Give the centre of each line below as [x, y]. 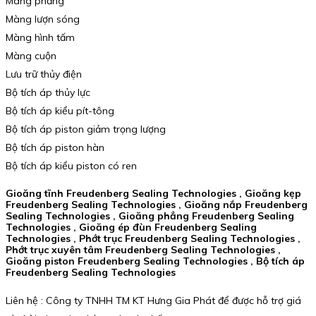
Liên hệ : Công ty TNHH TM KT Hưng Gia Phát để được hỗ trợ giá [153, 300]
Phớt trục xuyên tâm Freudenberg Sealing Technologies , [143, 250]
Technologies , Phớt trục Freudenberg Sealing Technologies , [153, 239]
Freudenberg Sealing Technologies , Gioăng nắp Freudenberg [157, 205]
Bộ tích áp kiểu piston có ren [71, 165]
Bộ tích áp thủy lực [48, 92]
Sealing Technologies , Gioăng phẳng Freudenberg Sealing [150, 216]
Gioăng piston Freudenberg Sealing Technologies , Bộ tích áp [157, 261]
